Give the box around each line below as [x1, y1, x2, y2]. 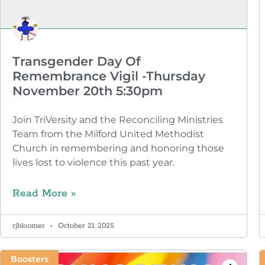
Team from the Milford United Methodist [12, 128, 204, 140]
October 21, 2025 [56, 221, 114, 230]
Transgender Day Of [12, 53, 141, 69]
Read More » [12, 186, 76, 200]
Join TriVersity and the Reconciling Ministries [12, 114, 223, 125]
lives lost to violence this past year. [12, 156, 174, 168]
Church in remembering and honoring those [12, 142, 224, 154]
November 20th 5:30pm [12, 83, 163, 98]
